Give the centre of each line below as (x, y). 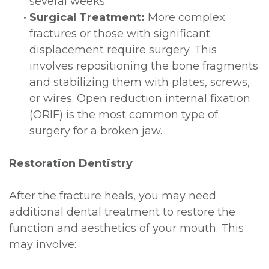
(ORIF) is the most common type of (124, 114)
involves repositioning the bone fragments (144, 66)
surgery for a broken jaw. (96, 131)
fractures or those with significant (120, 33)
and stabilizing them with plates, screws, (140, 82)
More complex (185, 17)
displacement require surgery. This (123, 50)
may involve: (43, 244)
